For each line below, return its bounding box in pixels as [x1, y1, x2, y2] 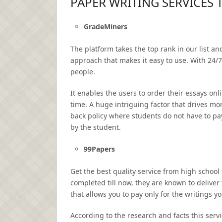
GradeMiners [83, 22, 127, 31]
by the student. [70, 122, 121, 132]
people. [70, 66, 95, 76]
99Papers [83, 144, 115, 154]
